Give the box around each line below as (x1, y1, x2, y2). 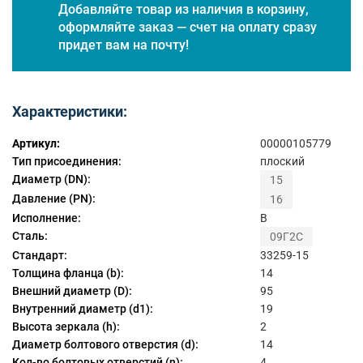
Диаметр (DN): (12, 172, 91, 186)
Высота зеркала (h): (12, 320, 120, 334)
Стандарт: (12, 249, 67, 263)
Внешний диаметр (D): (12, 284, 132, 298)
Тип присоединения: (12, 154, 122, 168)
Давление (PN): (12, 191, 96, 205)
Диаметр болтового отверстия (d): (12, 338, 199, 352)
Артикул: (12, 136, 60, 150)
